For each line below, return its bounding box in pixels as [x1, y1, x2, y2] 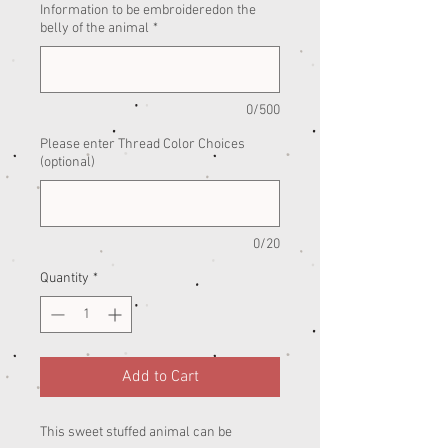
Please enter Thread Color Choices [40, 136, 245, 154]
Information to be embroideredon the [40, 2, 256, 20]
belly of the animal [40, 20, 149, 38]
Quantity [40, 270, 89, 288]
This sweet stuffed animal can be [40, 424, 232, 442]
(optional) [40, 154, 95, 172]
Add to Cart [121, 367, 199, 388]
